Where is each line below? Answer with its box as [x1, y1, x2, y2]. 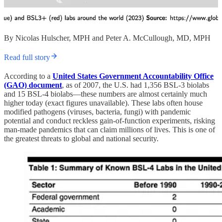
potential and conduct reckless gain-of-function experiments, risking [4, 116, 215, 125]
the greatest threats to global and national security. [4, 134, 159, 143]
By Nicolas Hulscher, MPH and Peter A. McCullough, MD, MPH [4, 34, 211, 43]
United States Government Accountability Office [53, 72, 214, 81]
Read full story [4, 53, 50, 62]
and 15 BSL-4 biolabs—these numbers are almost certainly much [4, 90, 207, 99]
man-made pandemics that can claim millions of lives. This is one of [4, 125, 215, 134]
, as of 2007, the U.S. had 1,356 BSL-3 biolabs [62, 81, 209, 90]
